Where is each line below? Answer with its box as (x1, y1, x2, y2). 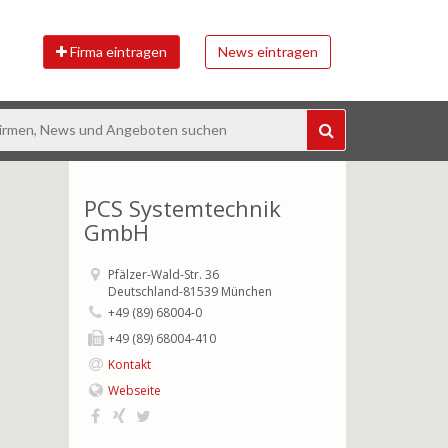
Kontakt (107, 356, 151, 373)
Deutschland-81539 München (107, 283, 272, 300)
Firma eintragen (67, 43, 167, 60)
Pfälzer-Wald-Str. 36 (107, 266, 219, 283)
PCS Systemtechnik (83, 193, 281, 223)
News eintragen (218, 43, 318, 60)
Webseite (107, 382, 161, 399)
